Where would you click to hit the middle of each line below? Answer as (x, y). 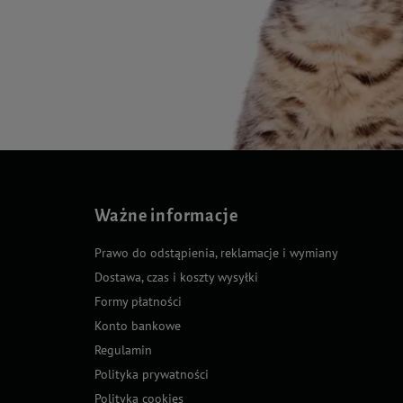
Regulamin (123, 349)
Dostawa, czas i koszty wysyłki (176, 277)
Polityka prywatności (151, 374)
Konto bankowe (137, 325)
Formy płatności (138, 301)
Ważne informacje (166, 215)
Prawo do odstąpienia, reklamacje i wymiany (216, 252)
